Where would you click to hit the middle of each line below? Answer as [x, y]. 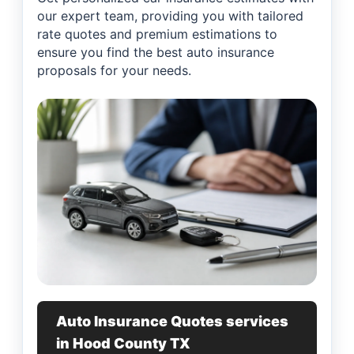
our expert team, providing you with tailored [170, 16]
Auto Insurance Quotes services [172, 322]
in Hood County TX [123, 344]
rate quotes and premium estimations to [157, 34]
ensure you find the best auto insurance [156, 53]
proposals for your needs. [114, 71]
